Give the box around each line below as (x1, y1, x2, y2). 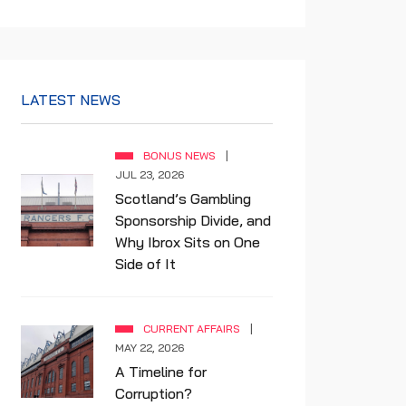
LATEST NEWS (21, 91, 121, 109)
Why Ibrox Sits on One (115, 233, 260, 251)
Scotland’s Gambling (115, 189, 251, 208)
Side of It (115, 255, 176, 273)
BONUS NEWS (143, 149, 216, 162)
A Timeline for (115, 362, 207, 381)
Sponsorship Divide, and (115, 211, 271, 229)
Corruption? (115, 384, 192, 402)
